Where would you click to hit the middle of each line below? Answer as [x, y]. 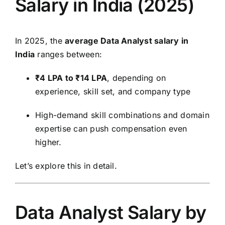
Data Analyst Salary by [111, 212]
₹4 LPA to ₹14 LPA [71, 78]
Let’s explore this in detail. [66, 165]
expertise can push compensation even [111, 128]
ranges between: [69, 54]
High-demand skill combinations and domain [122, 115]
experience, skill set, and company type [113, 91]
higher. [48, 142]
